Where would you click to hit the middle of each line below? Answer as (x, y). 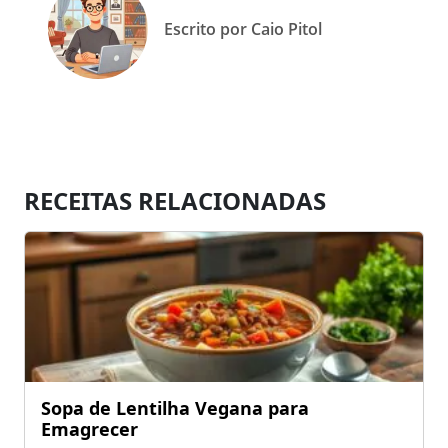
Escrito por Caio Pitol (243, 28)
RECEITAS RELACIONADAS (175, 200)
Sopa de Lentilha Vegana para (175, 407)
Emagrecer (89, 428)
